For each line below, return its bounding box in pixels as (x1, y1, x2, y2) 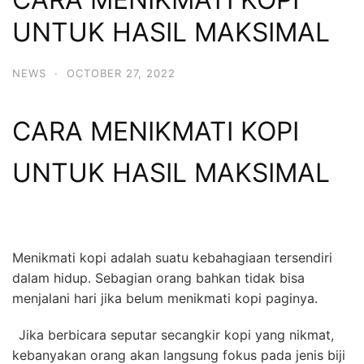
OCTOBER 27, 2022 (67, 66, 175, 80)
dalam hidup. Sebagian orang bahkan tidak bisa (12, 269, 305, 286)
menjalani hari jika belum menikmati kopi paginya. (12, 289, 318, 306)
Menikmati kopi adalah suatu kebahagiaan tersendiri (12, 249, 332, 266)
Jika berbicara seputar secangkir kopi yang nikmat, (19, 326, 334, 343)
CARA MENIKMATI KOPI (12, 115, 299, 148)
